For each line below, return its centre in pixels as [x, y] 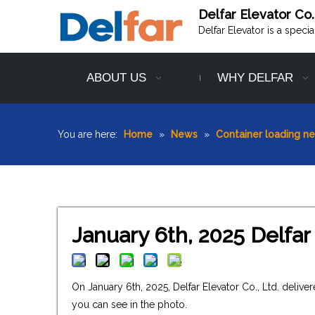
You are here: [88, 135]
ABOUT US [117, 78]
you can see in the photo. [129, 305]
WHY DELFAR [255, 78]
